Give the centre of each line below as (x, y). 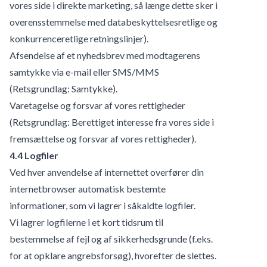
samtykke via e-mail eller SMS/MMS (84, 72)
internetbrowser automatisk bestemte (88, 188)
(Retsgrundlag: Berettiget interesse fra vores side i (112, 122)
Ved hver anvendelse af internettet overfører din (107, 172)
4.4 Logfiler (34, 155)
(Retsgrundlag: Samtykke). (63, 88)
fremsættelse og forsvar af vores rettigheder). (103, 138)
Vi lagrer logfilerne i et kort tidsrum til (86, 222)
